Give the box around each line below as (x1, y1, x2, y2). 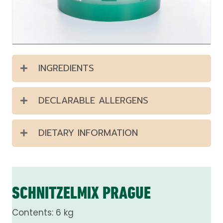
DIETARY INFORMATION (38, 126, 138, 140)
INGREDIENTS (38, 61, 94, 76)
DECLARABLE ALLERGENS (38, 94, 148, 108)
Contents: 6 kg (12, 207, 74, 219)
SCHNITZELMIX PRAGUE (12, 183, 151, 203)
